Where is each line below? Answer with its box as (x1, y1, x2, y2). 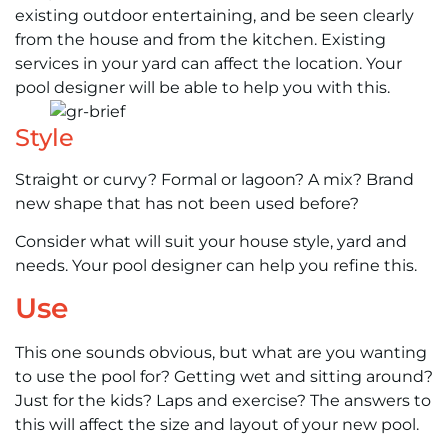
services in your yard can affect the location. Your (15, 53, 402, 73)
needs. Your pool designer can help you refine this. (15, 256, 417, 276)
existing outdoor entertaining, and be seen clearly (15, 5, 414, 25)
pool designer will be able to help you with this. (15, 77, 390, 97)
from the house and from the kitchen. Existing (15, 29, 386, 49)
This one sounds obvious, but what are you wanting (15, 343, 427, 363)
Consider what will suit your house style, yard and (15, 232, 407, 252)
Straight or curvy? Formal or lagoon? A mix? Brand (15, 169, 414, 189)
